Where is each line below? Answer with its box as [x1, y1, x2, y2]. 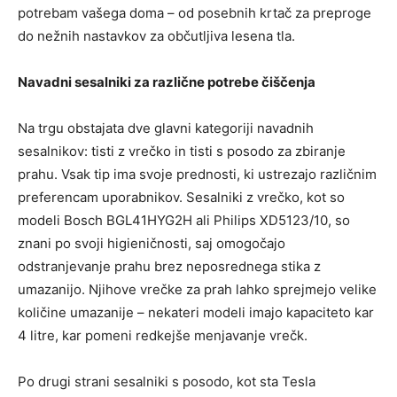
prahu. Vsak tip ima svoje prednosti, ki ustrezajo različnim [18, 166, 377, 183]
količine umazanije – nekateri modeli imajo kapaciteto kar [18, 304, 374, 321]
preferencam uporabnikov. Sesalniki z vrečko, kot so [18, 189, 345, 206]
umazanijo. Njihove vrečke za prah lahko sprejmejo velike [18, 281, 377, 298]
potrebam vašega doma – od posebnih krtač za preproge [18, 4, 371, 21]
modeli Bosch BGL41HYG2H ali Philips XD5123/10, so [18, 212, 350, 229]
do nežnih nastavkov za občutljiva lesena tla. [18, 27, 295, 44]
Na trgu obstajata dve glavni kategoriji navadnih [18, 120, 314, 136]
